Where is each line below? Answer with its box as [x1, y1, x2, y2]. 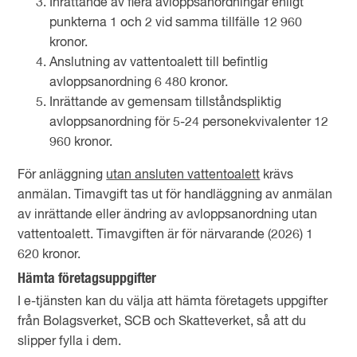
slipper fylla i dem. [18, 335, 122, 348]
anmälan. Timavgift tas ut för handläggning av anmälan [18, 189, 333, 202]
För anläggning [18, 169, 107, 182]
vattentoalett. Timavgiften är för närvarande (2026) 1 [18, 229, 314, 241]
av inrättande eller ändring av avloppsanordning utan [18, 209, 318, 222]
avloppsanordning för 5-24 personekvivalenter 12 [49, 116, 329, 129]
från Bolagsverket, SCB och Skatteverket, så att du [18, 316, 307, 328]
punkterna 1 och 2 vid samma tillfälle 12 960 [49, 17, 303, 29]
